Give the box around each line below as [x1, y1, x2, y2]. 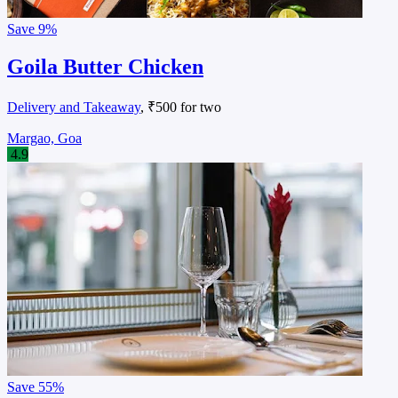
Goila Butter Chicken [7, 55, 203, 79]
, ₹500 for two [140, 99, 221, 115]
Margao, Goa [7, 131, 82, 146]
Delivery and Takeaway [7, 99, 140, 115]
